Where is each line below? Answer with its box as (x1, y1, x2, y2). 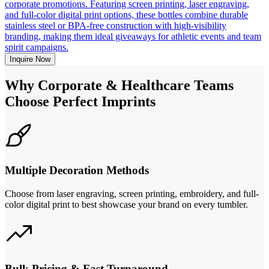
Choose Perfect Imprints (5, 93, 156, 109)
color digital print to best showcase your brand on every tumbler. (5, 199, 248, 210)
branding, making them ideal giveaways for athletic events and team (5, 31, 261, 41)
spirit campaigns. (5, 41, 68, 52)
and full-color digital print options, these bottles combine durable (5, 9, 248, 20)
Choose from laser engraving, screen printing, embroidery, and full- (5, 188, 259, 199)
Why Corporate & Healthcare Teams (5, 77, 234, 93)
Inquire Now (10, 54, 50, 64)
